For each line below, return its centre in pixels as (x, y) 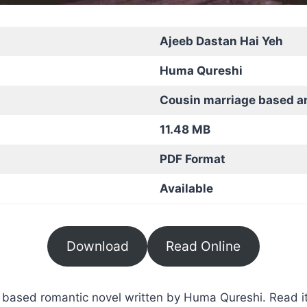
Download (97, 246)
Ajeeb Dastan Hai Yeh (221, 41)
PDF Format (192, 159)
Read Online (204, 246)
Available (186, 188)
